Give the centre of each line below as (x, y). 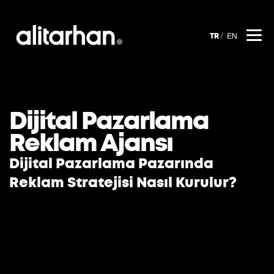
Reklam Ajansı (91, 143)
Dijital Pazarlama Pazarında (111, 164)
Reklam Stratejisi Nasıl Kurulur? (123, 183)
